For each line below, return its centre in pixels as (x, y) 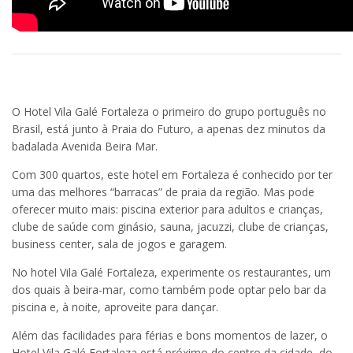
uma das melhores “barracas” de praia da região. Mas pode (163, 191)
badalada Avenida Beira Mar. (85, 146)
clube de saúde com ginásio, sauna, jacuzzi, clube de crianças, (170, 226)
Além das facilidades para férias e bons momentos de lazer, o (170, 335)
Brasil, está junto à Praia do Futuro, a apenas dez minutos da (169, 128)
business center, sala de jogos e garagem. (119, 243)
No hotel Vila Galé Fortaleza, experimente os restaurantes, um (171, 272)
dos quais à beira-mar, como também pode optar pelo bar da (169, 289)
